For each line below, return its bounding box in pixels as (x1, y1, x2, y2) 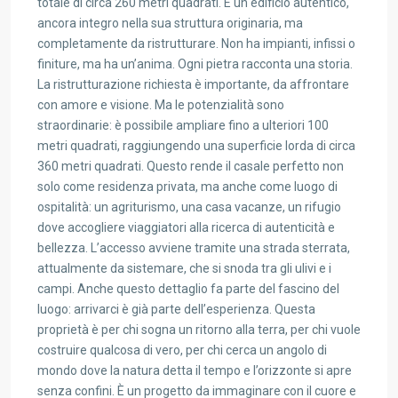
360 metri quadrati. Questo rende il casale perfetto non (37, 159, 344, 173)
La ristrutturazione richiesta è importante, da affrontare (37, 77, 349, 92)
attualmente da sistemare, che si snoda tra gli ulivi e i (37, 261, 331, 275)
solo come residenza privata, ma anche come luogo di (37, 179, 338, 194)
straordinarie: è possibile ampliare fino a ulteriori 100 (37, 118, 329, 132)
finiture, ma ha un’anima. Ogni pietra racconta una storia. (37, 57, 353, 71)
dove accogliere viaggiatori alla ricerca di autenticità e (37, 220, 335, 235)
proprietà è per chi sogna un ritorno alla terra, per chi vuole (37, 322, 361, 337)
